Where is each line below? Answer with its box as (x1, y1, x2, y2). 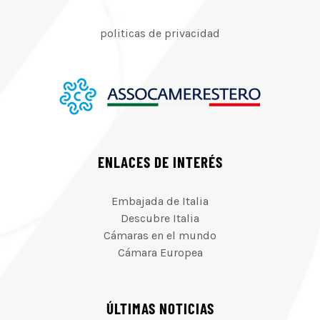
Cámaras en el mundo (104, 229, 216, 243)
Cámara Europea (117, 246, 203, 260)
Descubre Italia (121, 211, 199, 226)
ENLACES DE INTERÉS (97, 153, 223, 171)
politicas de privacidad (100, 26, 220, 41)
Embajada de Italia (111, 194, 209, 209)
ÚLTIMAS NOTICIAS (106, 299, 214, 318)
